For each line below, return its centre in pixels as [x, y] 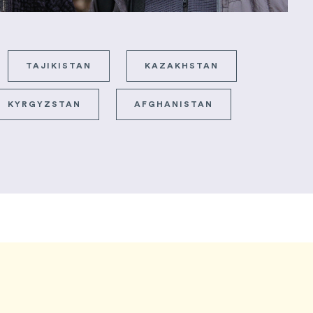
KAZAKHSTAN [182, 66]
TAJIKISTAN [59, 66]
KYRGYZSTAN [44, 104]
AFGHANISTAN [174, 104]
